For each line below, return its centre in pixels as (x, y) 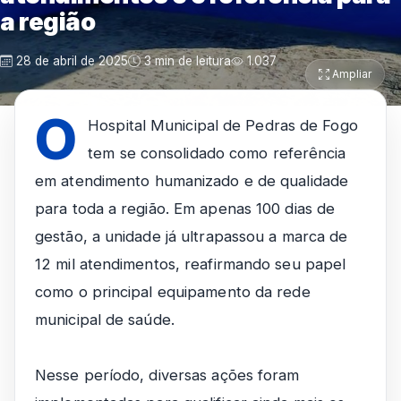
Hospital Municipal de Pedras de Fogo (223, 125)
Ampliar (350, 74)
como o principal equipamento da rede (173, 292)
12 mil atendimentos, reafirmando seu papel (191, 264)
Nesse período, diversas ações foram (167, 375)
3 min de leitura (186, 61)
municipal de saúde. (105, 320)
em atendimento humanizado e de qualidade (192, 181)
